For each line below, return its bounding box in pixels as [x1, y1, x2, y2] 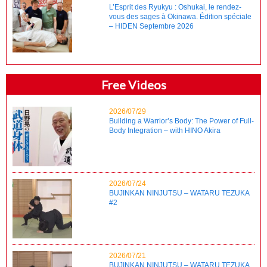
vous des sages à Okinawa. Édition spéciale [109, 12, 252, 21]
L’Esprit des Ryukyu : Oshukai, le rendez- [109, 2, 242, 11]
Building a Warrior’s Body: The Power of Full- [109, 116, 254, 125]
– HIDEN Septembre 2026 [109, 21, 194, 30]
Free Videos [101, 77, 166, 92]
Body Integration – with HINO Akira [109, 126, 221, 135]
